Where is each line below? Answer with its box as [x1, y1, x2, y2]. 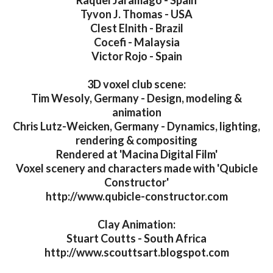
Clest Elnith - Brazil [90, 21, 183, 35]
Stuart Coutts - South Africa [66, 232, 207, 246]
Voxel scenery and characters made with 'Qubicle [15, 161, 258, 175]
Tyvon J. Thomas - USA [80, 7, 193, 21]
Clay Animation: [97, 218, 175, 232]
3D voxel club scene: [87, 77, 186, 91]
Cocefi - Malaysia [93, 35, 180, 49]
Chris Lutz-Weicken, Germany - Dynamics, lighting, [13, 119, 260, 133]
